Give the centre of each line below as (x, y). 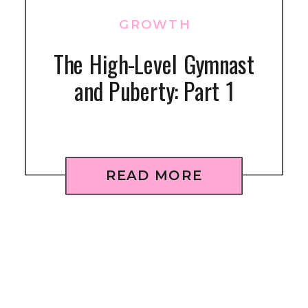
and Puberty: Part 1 (154, 90)
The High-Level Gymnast (154, 64)
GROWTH (155, 24)
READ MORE (154, 175)
